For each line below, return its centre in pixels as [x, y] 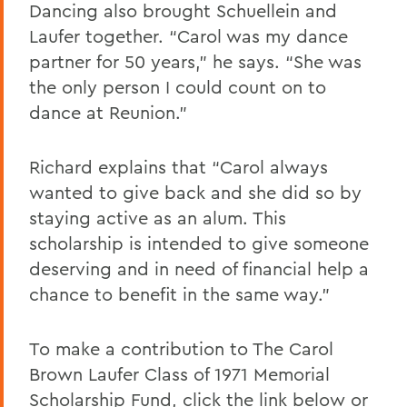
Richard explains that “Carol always [179, 167]
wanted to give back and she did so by [195, 192]
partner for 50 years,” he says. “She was [195, 61]
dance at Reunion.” [108, 112]
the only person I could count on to [178, 87]
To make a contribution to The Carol [181, 348]
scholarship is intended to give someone [199, 243]
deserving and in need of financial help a [199, 268]
